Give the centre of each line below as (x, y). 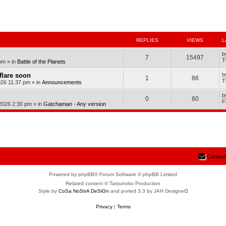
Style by (48, 191)
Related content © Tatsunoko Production (113, 184)
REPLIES (147, 40)
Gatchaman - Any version (74, 104)
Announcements (62, 82)
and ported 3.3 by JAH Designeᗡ (148, 191)
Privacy (104, 206)
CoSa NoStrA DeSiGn (83, 191)
